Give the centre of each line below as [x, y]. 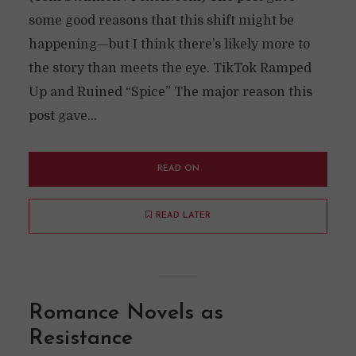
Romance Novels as [126, 313]
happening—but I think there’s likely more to [169, 44]
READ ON [178, 169]
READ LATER [183, 216]
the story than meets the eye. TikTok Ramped [170, 68]
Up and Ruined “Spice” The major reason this [170, 92]
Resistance [80, 339]
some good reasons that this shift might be [161, 21]
